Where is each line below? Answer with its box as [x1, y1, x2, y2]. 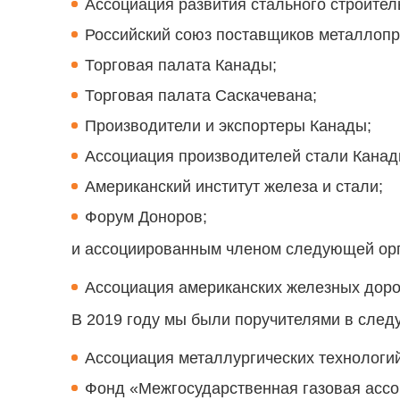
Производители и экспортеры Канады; [85, 116, 371, 135]
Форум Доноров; [85, 207, 207, 226]
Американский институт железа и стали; [85, 177, 383, 196]
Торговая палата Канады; [85, 55, 277, 74]
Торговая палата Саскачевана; [85, 86, 317, 104]
